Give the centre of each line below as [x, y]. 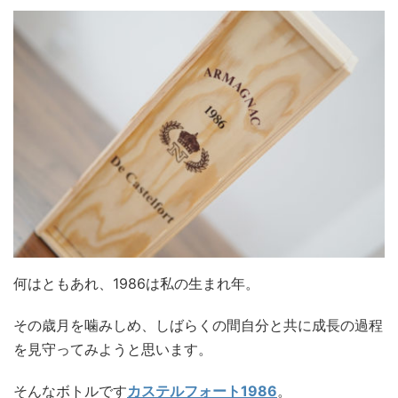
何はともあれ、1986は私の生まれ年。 [136, 284]
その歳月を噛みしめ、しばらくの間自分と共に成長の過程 [198, 326]
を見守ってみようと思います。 [113, 350]
